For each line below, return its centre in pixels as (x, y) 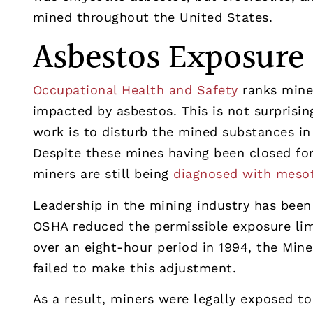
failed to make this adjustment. (134, 268)
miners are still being (103, 174)
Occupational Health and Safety (135, 90)
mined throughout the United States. (153, 17)
